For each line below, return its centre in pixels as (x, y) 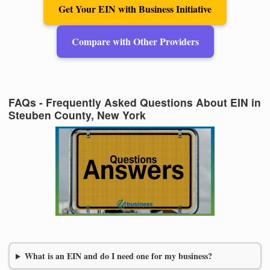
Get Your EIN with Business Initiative (135, 9)
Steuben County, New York (77, 115)
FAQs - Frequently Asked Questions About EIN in (135, 102)
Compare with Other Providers (135, 42)
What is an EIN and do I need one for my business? (118, 256)
